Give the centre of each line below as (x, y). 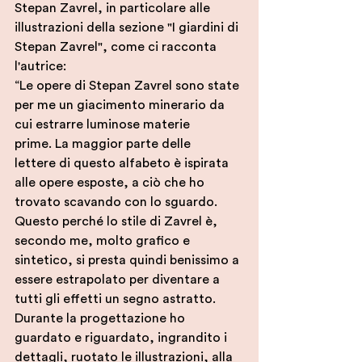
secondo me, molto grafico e (104, 241)
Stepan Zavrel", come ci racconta (117, 47)
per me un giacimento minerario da (121, 105)
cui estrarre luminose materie (104, 124)
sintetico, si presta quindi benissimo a (128, 260)
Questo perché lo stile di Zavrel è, (118, 221)
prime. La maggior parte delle (104, 144)
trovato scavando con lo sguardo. (116, 202)
